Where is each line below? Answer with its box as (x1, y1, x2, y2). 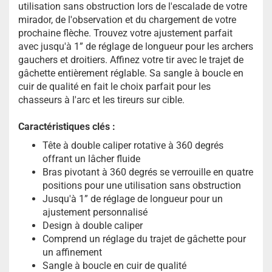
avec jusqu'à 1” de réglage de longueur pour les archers (18, 41, 253, 52)
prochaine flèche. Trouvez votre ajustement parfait (18, 27, 233, 39)
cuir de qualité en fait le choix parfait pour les (18, 81, 211, 92)
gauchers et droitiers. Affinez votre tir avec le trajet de (18, 54, 243, 66)
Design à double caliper (42, 220, 143, 231)
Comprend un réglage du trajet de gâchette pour (42, 233, 246, 245)
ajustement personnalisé (42, 206, 148, 218)
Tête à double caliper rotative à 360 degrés (42, 140, 223, 151)
